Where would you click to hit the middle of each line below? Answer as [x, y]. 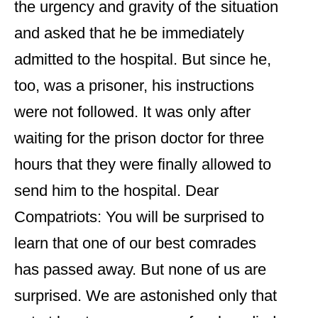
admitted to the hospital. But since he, [143, 60]
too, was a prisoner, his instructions [134, 86]
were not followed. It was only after [132, 112]
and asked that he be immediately [129, 33]
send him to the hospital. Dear [116, 191]
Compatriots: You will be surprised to [139, 217]
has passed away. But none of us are [140, 270]
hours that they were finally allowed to [143, 165]
